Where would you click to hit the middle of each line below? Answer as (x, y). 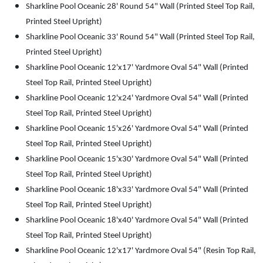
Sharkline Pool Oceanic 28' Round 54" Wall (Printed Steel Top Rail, (140, 7)
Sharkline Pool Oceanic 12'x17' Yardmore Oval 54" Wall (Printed (137, 68)
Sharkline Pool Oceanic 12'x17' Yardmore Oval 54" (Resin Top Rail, (141, 251)
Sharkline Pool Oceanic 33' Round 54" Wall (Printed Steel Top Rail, (140, 38)
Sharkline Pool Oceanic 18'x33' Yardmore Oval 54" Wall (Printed (137, 190)
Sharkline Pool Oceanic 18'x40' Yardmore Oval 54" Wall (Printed (137, 221)
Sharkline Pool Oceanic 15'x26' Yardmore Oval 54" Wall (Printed (137, 129)
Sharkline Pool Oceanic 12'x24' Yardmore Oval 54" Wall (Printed (137, 99)
